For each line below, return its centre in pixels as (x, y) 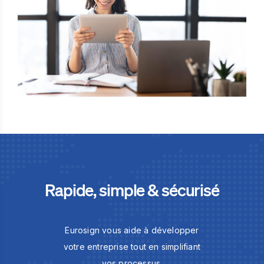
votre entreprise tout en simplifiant (132, 246)
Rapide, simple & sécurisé (132, 189)
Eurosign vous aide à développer (132, 230)
